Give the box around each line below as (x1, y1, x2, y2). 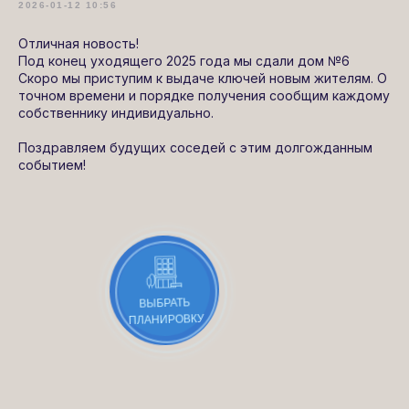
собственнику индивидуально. (18, 104, 214, 121)
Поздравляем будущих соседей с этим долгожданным (18, 139, 372, 155)
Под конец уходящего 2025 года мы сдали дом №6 (18, 52, 350, 68)
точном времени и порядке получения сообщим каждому (18, 87, 390, 103)
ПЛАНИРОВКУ (129, 310, 206, 329)
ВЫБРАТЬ (139, 295, 192, 311)
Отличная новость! (18, 35, 139, 51)
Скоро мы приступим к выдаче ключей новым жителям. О (18, 69, 387, 86)
